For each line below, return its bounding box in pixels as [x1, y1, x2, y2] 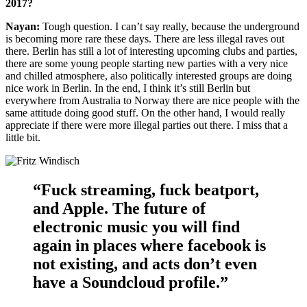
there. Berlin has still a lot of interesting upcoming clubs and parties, [5, 45, 297, 57]
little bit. [5, 131, 40, 143]
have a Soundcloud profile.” [33, 273, 228, 291]
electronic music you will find [33, 217, 240, 236]
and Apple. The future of [33, 199, 206, 217]
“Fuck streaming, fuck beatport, [33, 180, 259, 199]
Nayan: [5, 20, 40, 32]
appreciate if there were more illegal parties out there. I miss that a [5, 119, 288, 131]
